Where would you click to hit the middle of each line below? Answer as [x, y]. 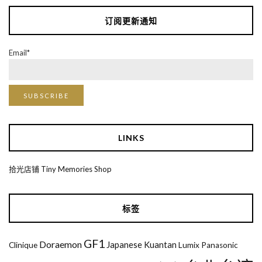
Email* [19, 53]
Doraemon [61, 244]
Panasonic [220, 245]
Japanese [124, 245]
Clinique [23, 245]
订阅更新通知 [131, 21]
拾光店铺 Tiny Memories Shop [60, 169]
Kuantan [160, 245]
